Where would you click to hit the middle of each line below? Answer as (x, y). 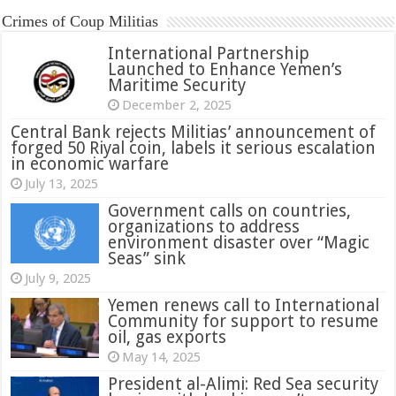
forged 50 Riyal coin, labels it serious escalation (194, 148)
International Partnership (209, 53)
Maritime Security (177, 85)
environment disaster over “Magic (239, 242)
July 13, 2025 (62, 183)
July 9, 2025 (58, 278)
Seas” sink (147, 258)
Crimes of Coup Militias (80, 21)
